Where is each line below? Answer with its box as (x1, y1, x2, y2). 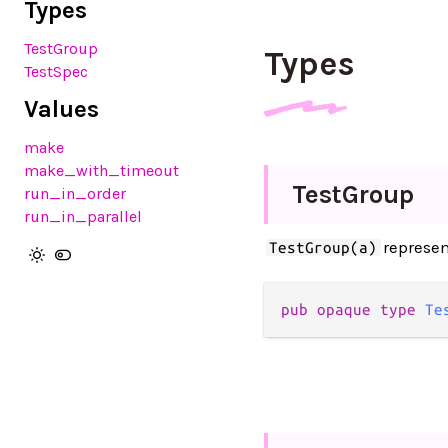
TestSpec (24, 62, 88, 81)
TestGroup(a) (269, 239, 378, 256)
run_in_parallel (24, 207, 142, 226)
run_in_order (24, 184, 126, 203)
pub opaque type (281, 301, 425, 318)
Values (24, 95, 99, 123)
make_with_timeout (24, 161, 179, 180)
